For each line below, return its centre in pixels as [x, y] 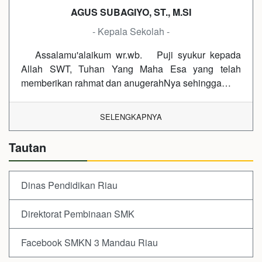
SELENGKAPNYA [131, 116]
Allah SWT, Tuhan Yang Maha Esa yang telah [131, 68]
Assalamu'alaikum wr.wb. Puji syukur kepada [131, 54]
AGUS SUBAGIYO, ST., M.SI [131, 12]
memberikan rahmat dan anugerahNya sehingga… [126, 82]
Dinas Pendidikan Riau [69, 185]
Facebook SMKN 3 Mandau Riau [89, 242]
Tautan [27, 147]
